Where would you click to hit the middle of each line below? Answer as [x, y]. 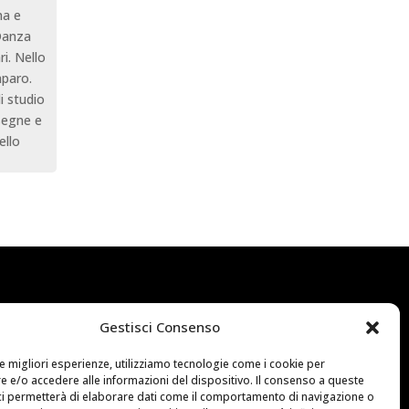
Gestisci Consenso [159, 327]
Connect [94, 312]
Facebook [94, 372]
